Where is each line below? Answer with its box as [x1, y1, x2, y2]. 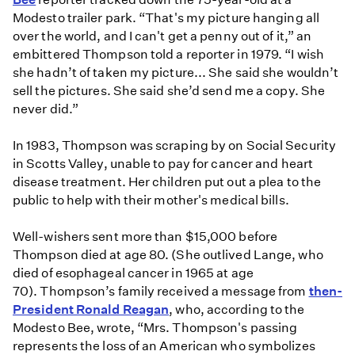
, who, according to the [169, 302, 305, 318]
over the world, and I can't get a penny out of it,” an [13, 28, 312, 44]
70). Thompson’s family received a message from [13, 284, 309, 300]
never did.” [13, 101, 79, 116]
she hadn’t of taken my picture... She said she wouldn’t [13, 64, 339, 80]
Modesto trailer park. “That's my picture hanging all [13, 10, 319, 25]
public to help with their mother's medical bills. [13, 192, 289, 208]
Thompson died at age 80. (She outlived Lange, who [13, 247, 323, 263]
